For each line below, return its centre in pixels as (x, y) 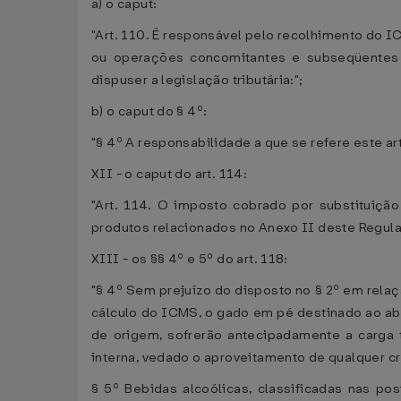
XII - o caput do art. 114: (170, 174)
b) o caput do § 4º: (149, 111)
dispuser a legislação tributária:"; (197, 80)
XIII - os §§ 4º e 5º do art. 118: (190, 259)
